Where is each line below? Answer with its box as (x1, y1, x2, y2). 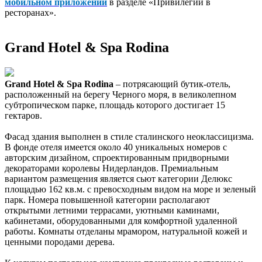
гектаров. (5, 111, 42, 121)
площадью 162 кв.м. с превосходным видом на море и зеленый (5, 184, 256, 195)
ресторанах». (5, 7, 56, 18)
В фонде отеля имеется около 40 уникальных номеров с (5, 142, 227, 153)
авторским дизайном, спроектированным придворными (5, 153, 229, 163)
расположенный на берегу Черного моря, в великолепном (5, 89, 236, 100)
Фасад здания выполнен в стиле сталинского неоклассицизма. (5, 132, 254, 142)
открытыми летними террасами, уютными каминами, (5, 205, 219, 216)
